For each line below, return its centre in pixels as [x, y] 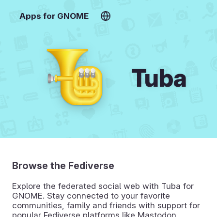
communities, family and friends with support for [106, 205]
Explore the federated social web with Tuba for [103, 186]
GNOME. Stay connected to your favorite [91, 195]
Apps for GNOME [54, 16]
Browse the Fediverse [63, 165]
